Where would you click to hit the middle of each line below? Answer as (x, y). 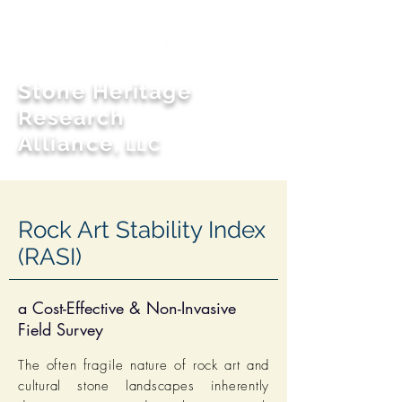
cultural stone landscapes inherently (144, 386)
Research (72, 117)
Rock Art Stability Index (142, 230)
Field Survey (61, 329)
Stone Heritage (105, 91)
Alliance (66, 143)
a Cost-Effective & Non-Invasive (127, 308)
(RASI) (50, 257)
